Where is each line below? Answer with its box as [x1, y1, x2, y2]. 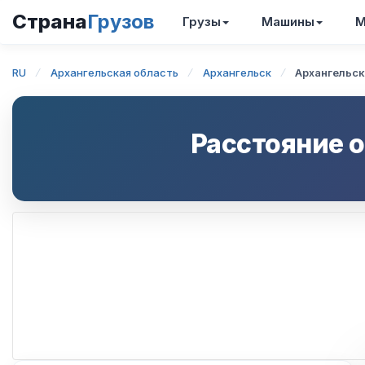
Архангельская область [51, 66, 178, 79]
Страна [12, 10, 87, 33]
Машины [262, 14, 314, 29]
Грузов [87, 10, 154, 33]
